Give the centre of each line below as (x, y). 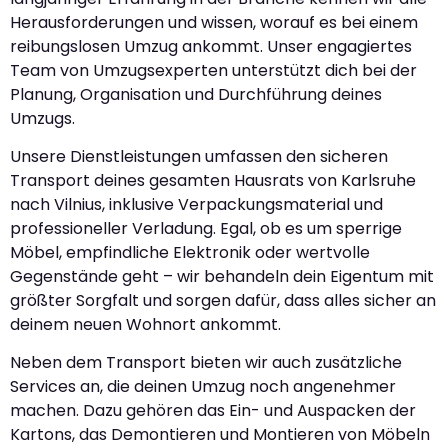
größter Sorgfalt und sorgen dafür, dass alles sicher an (223, 300)
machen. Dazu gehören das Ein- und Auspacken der (213, 411)
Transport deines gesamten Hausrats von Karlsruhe (213, 180)
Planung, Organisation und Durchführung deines (196, 94)
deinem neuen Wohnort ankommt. (145, 324)
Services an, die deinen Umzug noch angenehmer (203, 387)
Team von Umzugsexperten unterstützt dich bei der (213, 70)
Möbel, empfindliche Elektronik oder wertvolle (190, 252)
